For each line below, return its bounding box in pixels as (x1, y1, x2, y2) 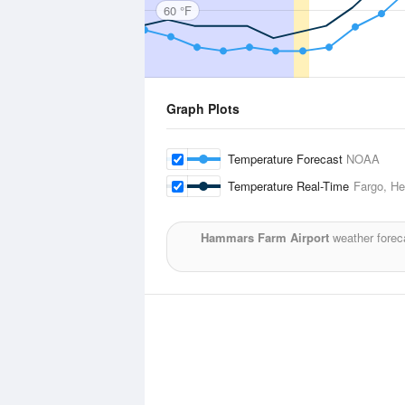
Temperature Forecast (228, 150, 346, 167)
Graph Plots (166, 99, 240, 118)
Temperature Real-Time (228, 177, 353, 194)
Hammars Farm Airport (200, 229, 329, 246)
